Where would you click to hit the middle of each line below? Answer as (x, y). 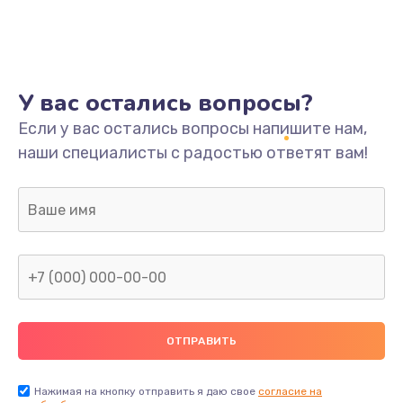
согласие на (290, 392)
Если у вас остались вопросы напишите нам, (193, 129)
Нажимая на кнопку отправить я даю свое (146, 392)
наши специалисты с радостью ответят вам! (193, 153)
